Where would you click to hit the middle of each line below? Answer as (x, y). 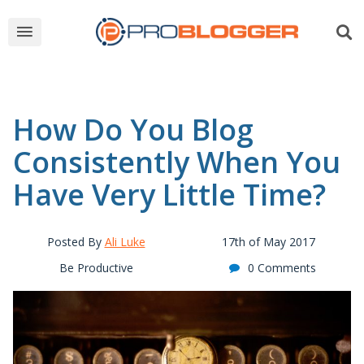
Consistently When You (177, 162)
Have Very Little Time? (169, 195)
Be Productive (96, 268)
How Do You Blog (133, 130)
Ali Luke (125, 242)
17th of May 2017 (268, 242)
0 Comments (282, 268)
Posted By (76, 242)
